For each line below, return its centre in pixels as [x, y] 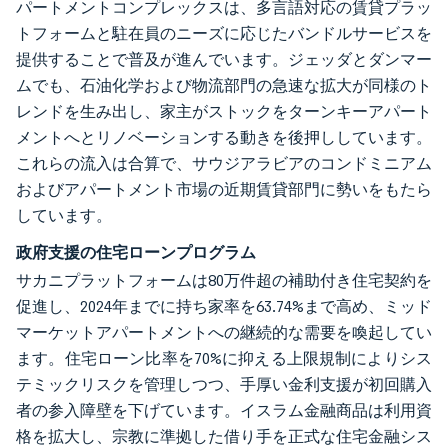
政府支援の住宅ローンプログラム [136, 252]
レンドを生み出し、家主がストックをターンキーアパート [224, 111]
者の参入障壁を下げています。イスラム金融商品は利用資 [224, 410]
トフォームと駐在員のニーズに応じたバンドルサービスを [224, 33]
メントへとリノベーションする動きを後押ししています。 [224, 137]
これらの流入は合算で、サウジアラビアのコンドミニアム [224, 163]
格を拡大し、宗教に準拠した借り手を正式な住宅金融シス [224, 436]
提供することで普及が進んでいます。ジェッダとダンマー [224, 59]
